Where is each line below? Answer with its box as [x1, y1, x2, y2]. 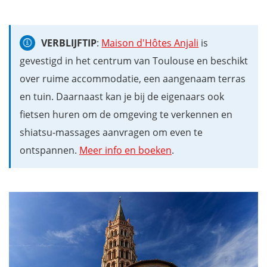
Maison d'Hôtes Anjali [101, 36, 199, 50]
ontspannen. [20, 144, 79, 157]
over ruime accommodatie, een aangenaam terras [20, 72, 246, 86]
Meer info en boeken [79, 144, 172, 157]
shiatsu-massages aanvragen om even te [20, 126, 203, 139]
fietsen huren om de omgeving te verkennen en [20, 108, 232, 122]
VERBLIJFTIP [41, 36, 97, 50]
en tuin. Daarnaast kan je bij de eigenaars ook [20, 90, 224, 104]
